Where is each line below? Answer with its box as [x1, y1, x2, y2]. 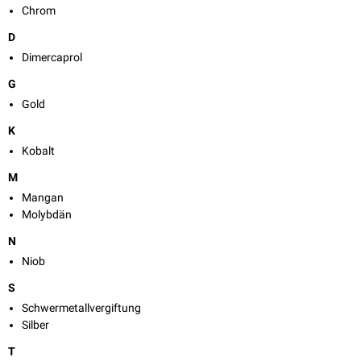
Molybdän [22, 208, 72, 222]
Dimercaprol [22, 51, 82, 64]
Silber [22, 318, 49, 332]
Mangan [22, 191, 64, 205]
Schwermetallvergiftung [22, 301, 141, 315]
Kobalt [22, 144, 55, 158]
